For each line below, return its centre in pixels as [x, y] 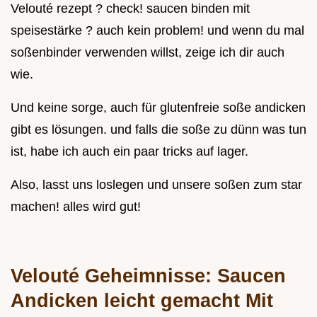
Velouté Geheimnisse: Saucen [148, 276]
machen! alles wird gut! [76, 207]
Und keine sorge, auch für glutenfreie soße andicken [158, 108]
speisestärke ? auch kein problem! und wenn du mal [157, 31]
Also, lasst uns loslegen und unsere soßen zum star [156, 185]
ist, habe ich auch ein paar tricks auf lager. [129, 152]
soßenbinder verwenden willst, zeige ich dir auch [148, 53]
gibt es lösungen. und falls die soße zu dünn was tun [158, 130]
